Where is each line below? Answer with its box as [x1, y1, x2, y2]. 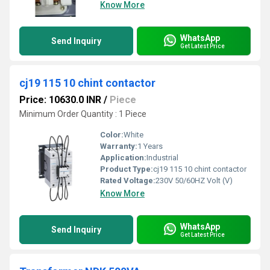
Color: [100, 130, 124, 139]
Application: [100, 153, 146, 162]
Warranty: [100, 142, 137, 151]
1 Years [137, 142, 163, 151]
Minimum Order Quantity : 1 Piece [19, 109, 146, 119]
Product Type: [100, 165, 153, 174]
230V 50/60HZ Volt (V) [155, 176, 233, 185]
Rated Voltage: [100, 176, 155, 185]
